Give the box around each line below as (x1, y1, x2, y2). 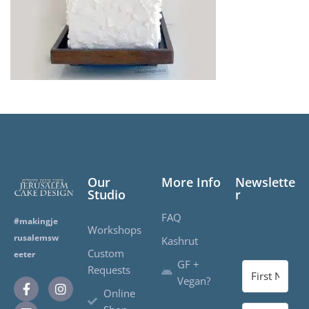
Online (103, 286, 135, 300)
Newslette (235, 173, 295, 190)
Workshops (88, 222, 141, 237)
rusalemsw (14, 231, 59, 243)
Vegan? (177, 273, 210, 288)
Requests (88, 262, 130, 277)
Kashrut (161, 233, 198, 248)
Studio (88, 186, 126, 203)
